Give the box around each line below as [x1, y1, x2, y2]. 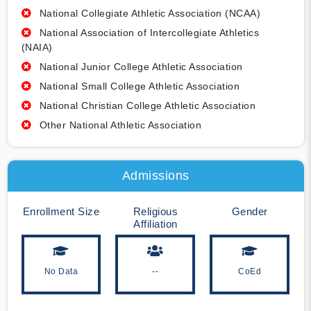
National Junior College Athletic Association [39, 61, 243, 73]
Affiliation [133, 218, 178, 230]
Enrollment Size [22, 205, 100, 218]
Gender [231, 205, 268, 218]
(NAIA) [21, 42, 53, 53]
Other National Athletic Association [39, 119, 201, 131]
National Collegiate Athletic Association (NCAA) [39, 8, 260, 19]
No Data [44, 267, 78, 277]
